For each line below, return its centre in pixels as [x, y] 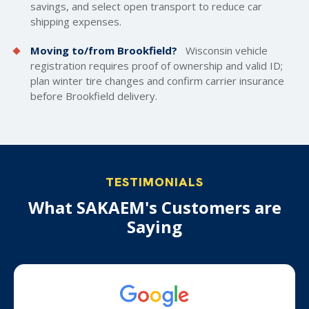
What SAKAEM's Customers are [154, 207]
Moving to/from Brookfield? [104, 50]
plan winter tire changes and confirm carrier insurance [157, 81]
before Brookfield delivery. [94, 96]
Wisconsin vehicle [225, 50]
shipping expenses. [76, 21]
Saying [154, 227]
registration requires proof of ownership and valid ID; [157, 66]
